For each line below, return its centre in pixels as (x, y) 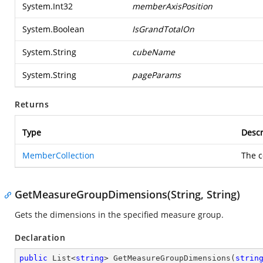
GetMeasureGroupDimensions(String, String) (127, 194)
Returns (32, 104)
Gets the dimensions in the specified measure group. (119, 215)
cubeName (154, 52)
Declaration (40, 237)
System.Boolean (53, 29)
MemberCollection (58, 155)
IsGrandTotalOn (163, 29)
